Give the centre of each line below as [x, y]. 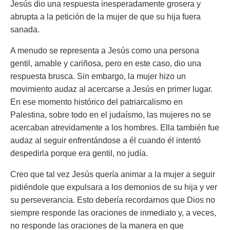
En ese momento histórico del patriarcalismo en [97, 102]
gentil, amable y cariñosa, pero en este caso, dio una [106, 63]
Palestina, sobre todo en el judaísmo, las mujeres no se [111, 115]
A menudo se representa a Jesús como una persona [105, 51]
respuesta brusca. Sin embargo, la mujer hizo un [98, 76]
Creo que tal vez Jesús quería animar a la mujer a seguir [113, 174]
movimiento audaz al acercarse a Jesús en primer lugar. [111, 89]
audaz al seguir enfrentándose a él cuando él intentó [106, 140]
